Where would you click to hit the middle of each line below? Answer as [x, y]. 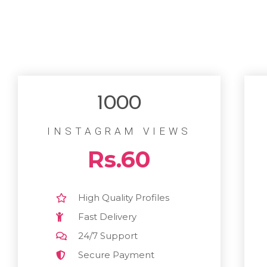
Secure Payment [117, 254]
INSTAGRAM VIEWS [119, 131]
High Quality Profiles [124, 197]
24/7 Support [108, 235]
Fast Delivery [108, 216]
